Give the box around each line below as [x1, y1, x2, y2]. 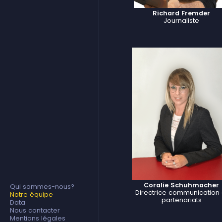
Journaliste [164, 16, 199, 25]
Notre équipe [10, 190, 53, 199]
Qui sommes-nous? [10, 182, 74, 191]
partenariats [161, 196, 202, 205]
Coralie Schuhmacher [144, 181, 219, 190]
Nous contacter [10, 206, 60, 215]
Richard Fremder [153, 9, 210, 17]
